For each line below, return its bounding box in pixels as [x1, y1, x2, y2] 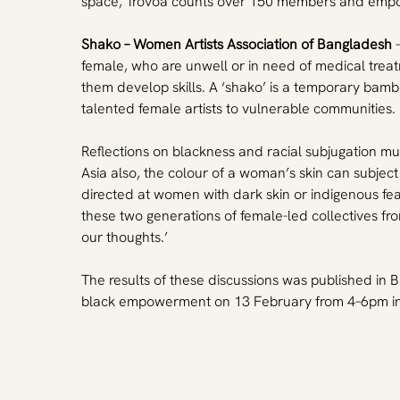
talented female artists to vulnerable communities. [81, 98, 396, 118]
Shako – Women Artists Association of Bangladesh [81, 34, 393, 54]
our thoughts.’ [81, 227, 169, 246]
